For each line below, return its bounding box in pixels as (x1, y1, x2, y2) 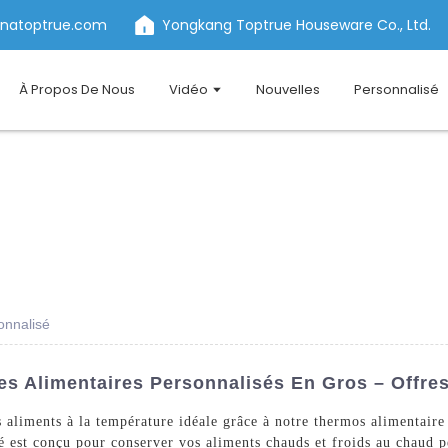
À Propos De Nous (19, 80, 136, 99)
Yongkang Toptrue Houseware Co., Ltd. (162, 14, 431, 35)
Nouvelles (256, 80, 321, 99)
